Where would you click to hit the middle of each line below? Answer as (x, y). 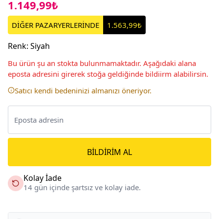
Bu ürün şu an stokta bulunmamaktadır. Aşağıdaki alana (102, 63)
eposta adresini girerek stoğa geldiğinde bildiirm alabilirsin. (108, 74)
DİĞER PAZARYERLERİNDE (55, 25)
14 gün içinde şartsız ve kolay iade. (82, 187)
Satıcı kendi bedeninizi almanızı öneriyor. (83, 90)
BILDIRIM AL (109, 152)
